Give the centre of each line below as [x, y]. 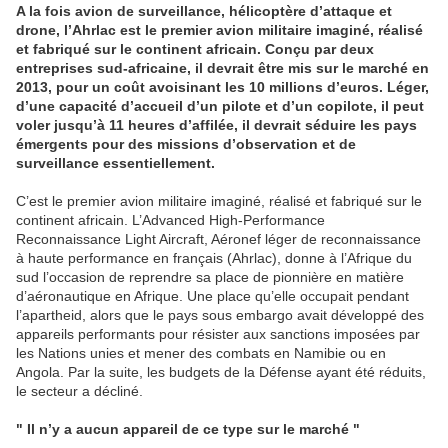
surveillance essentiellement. [115, 163]
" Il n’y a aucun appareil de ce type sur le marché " [188, 429]
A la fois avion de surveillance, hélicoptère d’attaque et [204, 11]
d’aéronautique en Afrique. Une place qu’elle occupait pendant [212, 296]
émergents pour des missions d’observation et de [186, 144]
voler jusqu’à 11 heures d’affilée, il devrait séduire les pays [216, 125]
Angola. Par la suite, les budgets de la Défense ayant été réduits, [221, 372]
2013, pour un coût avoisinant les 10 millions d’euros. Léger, [222, 87]
